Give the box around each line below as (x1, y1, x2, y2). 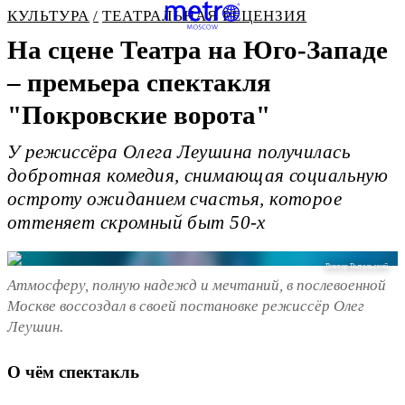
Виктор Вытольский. (325, 262, 391, 271)
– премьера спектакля (7, 68, 271, 97)
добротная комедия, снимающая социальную (7, 165, 389, 186)
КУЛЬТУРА (7, 7, 90, 24)
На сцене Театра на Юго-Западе (7, 35, 388, 64)
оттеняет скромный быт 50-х (7, 212, 266, 233)
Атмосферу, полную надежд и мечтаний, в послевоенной (7, 276, 386, 294)
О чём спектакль (7, 363, 139, 382)
